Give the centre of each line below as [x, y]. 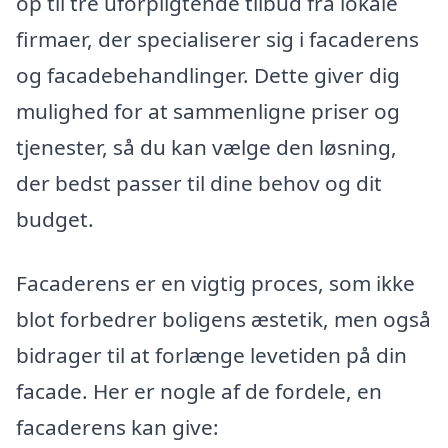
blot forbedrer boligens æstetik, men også [223, 318]
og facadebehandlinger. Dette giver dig [208, 75]
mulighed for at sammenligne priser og [208, 111]
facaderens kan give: [117, 426]
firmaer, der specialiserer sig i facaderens [217, 39]
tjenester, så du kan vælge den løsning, [206, 147]
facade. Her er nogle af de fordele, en [199, 390]
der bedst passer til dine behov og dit [199, 183]
